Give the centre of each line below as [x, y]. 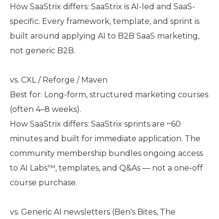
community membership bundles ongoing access [106, 153]
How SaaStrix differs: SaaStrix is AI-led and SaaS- [102, 7]
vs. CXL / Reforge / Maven [59, 80]
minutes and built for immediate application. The [105, 139]
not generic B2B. [43, 51]
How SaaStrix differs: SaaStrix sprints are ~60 [95, 124]
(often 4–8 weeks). [45, 109]
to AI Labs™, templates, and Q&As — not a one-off [106, 168]
